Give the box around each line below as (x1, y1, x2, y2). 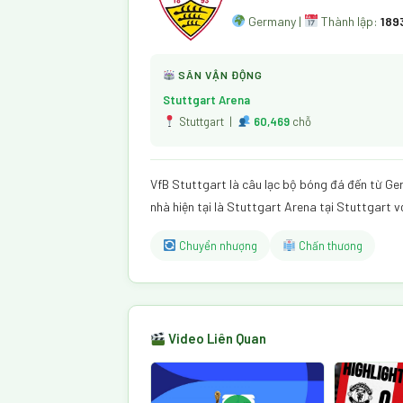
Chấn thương (295, 238, 363, 253)
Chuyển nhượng (175, 238, 257, 253)
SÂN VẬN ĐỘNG (175, 68, 263, 81)
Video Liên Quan (166, 330, 267, 346)
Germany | (245, 13, 304, 29)
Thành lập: (318, 13, 381, 29)
